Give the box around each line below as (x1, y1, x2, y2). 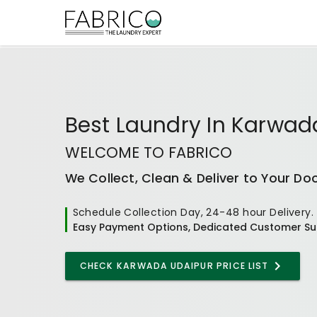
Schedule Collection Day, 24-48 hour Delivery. (72, 204, 314, 219)
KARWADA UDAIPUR (117, 259, 214, 272)
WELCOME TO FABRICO (64, 142, 232, 163)
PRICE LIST (214, 259, 269, 272)
